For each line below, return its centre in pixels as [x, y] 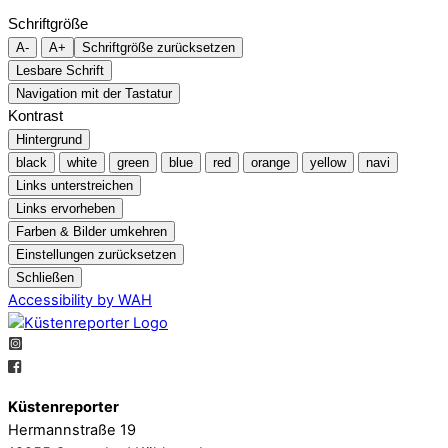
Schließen [45, 277]
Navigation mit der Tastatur [94, 93]
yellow [328, 162]
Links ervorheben [65, 208]
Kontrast [35, 115]
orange [270, 162]
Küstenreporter [63, 406]
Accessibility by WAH [80, 299]
